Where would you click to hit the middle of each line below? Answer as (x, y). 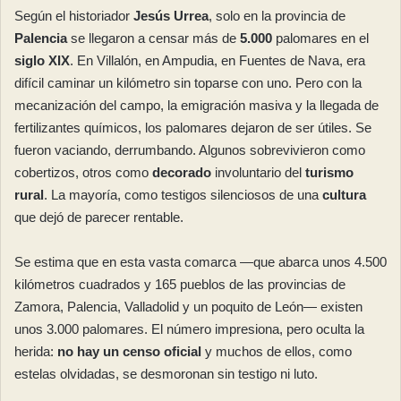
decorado (182, 173)
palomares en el (320, 38)
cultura (344, 195)
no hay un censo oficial (129, 352)
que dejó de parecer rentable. (99, 218)
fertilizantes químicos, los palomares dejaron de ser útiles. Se (193, 128)
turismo (329, 173)
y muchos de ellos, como (277, 352)
